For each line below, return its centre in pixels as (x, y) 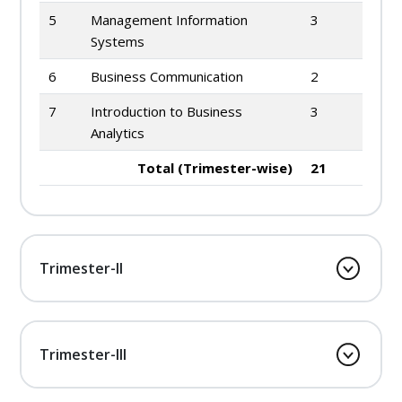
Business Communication (167, 76)
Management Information (169, 20)
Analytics (118, 133)
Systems (118, 41)
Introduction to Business (166, 111)
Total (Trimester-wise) (215, 168)
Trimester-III (83, 354)
